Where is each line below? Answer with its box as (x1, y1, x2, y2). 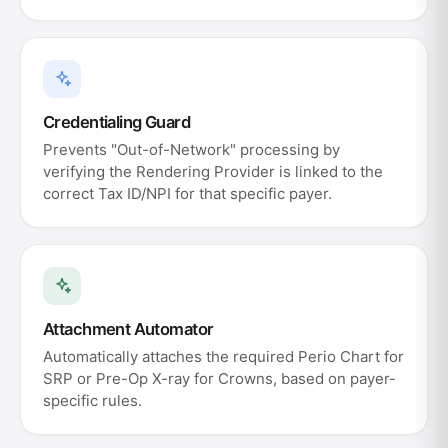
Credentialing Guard (43, 112, 191, 132)
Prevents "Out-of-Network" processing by (43, 140, 340, 159)
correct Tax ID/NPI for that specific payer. (43, 184, 332, 203)
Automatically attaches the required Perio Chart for (43, 347, 404, 366)
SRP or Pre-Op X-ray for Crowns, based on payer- (43, 369, 396, 388)
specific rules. (43, 391, 142, 410)
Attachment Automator (43, 319, 214, 339)
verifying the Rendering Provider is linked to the (43, 162, 383, 181)
